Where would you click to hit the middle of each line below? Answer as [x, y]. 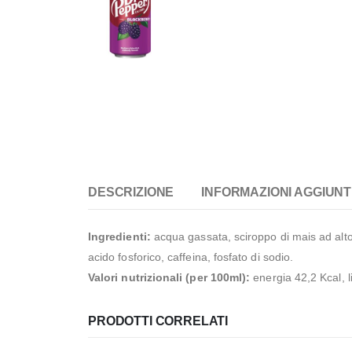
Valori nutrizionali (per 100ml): [169, 277]
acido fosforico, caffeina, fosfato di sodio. [191, 257]
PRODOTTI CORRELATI [158, 321]
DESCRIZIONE [131, 192]
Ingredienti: [119, 236]
